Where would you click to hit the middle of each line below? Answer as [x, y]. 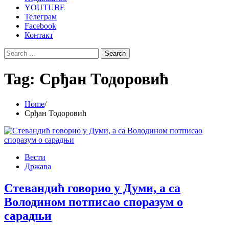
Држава [38, 166]
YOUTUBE [45, 7]
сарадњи [28, 215]
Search [15, 52]
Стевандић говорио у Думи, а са [92, 188]
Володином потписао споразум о [94, 202]
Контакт [39, 35]
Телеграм [41, 17]
